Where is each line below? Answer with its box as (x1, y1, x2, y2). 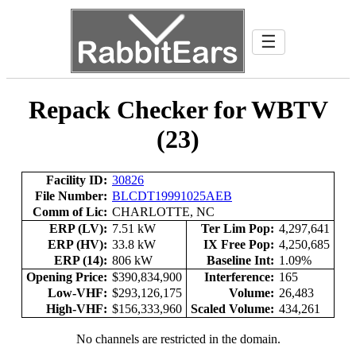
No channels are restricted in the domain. (75, 331, 281, 346)
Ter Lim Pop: (198, 221, 277, 235)
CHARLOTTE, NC (112, 204, 218, 219)
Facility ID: (43, 172, 110, 187)
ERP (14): (51, 253, 110, 267)
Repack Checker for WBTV (28, 95, 328, 125)
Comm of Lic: (29, 204, 110, 219)
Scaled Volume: (188, 301, 277, 315)
